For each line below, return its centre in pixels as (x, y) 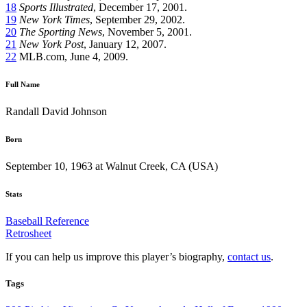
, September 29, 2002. (137, 19)
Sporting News (70, 32)
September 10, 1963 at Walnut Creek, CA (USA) (112, 166)
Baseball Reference (47, 221)
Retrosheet (28, 233)
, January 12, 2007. (125, 44)
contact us (249, 256)
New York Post (51, 44)
